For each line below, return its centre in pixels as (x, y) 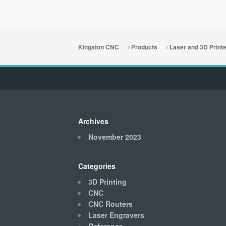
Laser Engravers (116, 215)
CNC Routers (110, 204)
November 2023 (115, 136)
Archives (93, 121)
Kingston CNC (98, 47)
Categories (97, 166)
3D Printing (107, 181)
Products (144, 47)
